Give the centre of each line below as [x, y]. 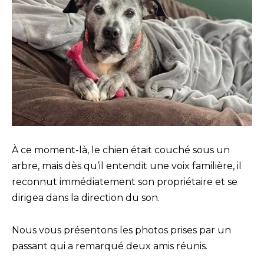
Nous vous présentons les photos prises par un [121, 230]
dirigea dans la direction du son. [86, 198]
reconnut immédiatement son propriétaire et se [125, 182]
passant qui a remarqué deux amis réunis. [110, 246]
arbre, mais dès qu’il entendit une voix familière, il [127, 166]
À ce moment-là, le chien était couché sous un [121, 150]
